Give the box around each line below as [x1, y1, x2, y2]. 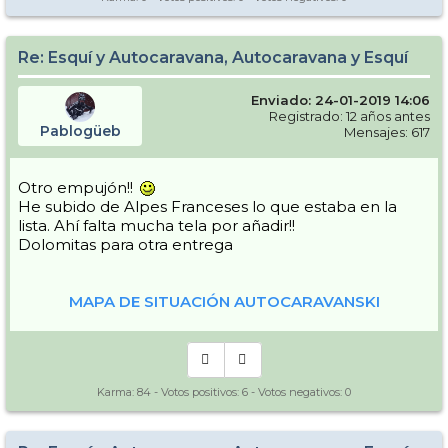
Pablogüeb [39, 121, 121, 140]
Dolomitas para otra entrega [18, 234, 233, 254]
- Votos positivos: [151, 384, 242, 399]
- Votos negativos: [248, 384, 345, 399]
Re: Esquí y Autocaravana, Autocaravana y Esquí [18, 47, 408, 67]
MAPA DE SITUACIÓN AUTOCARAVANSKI [68, 291, 380, 311]
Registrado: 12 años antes [269, 107, 430, 124]
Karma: [97, 384, 137, 399]
